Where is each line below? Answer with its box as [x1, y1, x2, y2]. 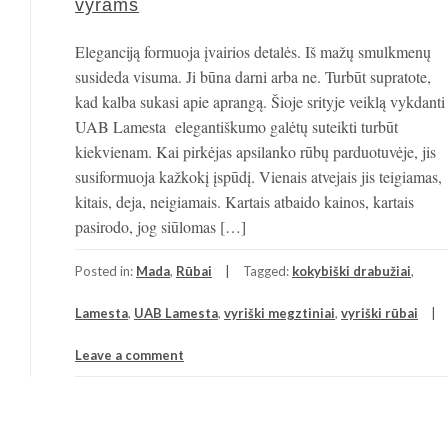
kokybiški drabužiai [292, 263, 411, 279]
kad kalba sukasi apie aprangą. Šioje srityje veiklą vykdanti [75, 91, 445, 112]
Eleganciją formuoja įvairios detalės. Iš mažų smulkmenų [75, 41, 431, 62]
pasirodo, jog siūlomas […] [75, 216, 246, 237]
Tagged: [243, 263, 292, 279]
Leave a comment [75, 347, 184, 363]
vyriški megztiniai [224, 305, 335, 321]
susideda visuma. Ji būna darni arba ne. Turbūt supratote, [75, 66, 431, 87]
